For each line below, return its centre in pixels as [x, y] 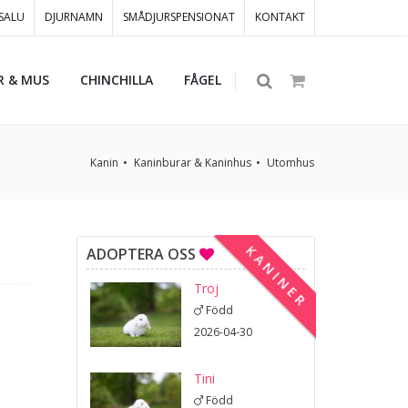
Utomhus [291, 163]
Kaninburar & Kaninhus [193, 163]
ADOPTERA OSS [143, 254]
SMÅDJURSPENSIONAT [179, 17]
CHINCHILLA [117, 80]
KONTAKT [280, 17]
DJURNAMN [74, 17]
